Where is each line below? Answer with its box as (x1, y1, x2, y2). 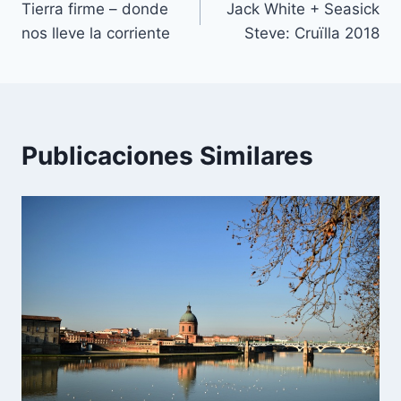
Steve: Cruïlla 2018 (244, 23, 380, 42)
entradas (21, 43, 130, 74)
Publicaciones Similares (21, 140, 313, 171)
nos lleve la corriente (21, 23, 170, 42)
